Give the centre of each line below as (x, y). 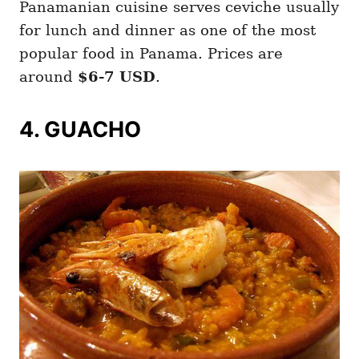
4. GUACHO (80, 130)
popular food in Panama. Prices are (151, 54)
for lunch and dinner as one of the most (167, 30)
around (48, 77)
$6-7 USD (117, 77)
